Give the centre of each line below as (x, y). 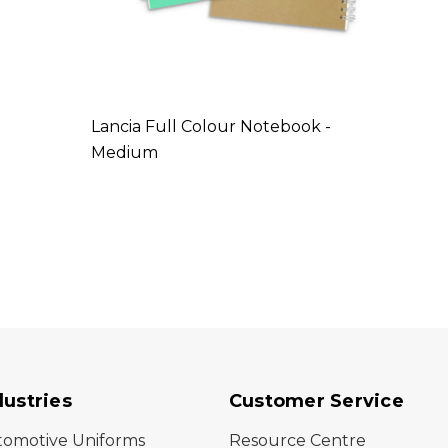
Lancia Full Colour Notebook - (211, 127)
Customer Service (316, 401)
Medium (124, 153)
